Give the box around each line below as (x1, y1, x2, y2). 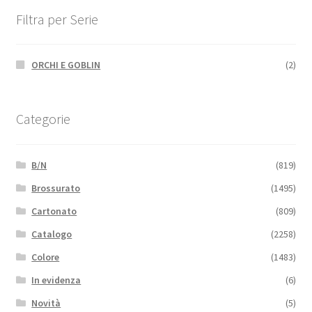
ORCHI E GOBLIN (31, 58, 101, 72)
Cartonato (31, 204, 77, 217)
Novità (31, 296, 61, 309)
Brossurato (31, 181, 81, 194)
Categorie (15, 110, 70, 128)
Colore (31, 250, 60, 263)
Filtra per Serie (15, 10, 98, 28)
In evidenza (31, 273, 81, 286)
